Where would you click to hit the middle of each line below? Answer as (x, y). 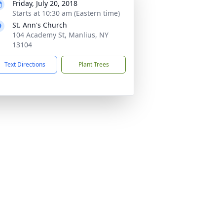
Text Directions (25, 64)
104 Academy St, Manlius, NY (60, 35)
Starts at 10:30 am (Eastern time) (66, 13)
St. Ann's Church (40, 25)
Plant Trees (93, 64)
